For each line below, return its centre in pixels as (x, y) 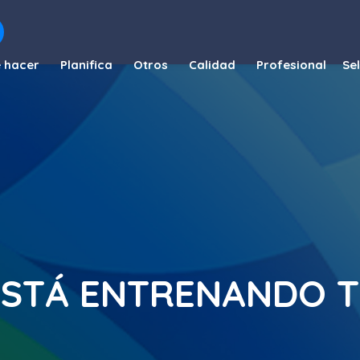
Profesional (291, 65)
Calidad (212, 65)
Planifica (86, 65)
